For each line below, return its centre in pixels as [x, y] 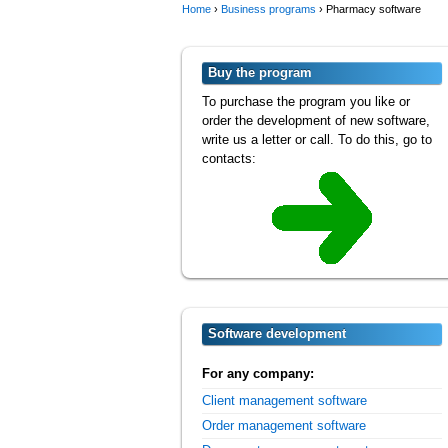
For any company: [258, 373]
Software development [277, 333]
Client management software [284, 401]
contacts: [229, 158]
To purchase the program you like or [306, 101]
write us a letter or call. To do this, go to [317, 139]
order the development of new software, [316, 120]
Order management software [284, 426]
